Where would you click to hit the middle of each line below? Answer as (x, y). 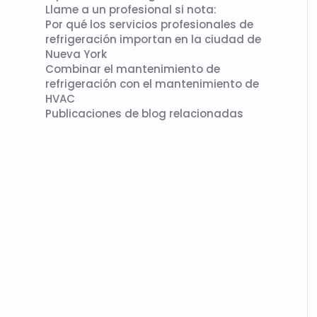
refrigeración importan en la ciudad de (153, 39)
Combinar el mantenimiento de (133, 69)
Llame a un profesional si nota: (131, 10)
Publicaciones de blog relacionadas (144, 114)
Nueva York (76, 54)
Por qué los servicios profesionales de (149, 24)
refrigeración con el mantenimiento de (152, 84)
